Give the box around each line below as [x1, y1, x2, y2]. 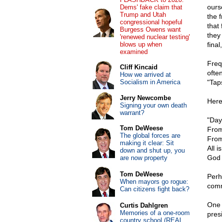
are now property [119, 154, 167, 162]
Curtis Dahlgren [119, 202, 168, 209]
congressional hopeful [119, 18, 182, 26]
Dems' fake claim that [119, 3, 182, 11]
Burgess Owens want [119, 26, 181, 33]
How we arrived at [119, 71, 171, 78]
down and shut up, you [119, 147, 185, 154]
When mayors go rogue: [119, 178, 188, 185]
